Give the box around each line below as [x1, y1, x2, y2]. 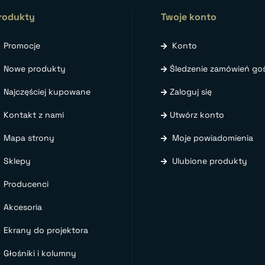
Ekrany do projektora [4, 224, 88, 235]
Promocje [4, 40, 40, 51]
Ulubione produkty [172, 155, 247, 166]
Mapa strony [4, 132, 54, 143]
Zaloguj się [170, 86, 212, 97]
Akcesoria [4, 201, 42, 212]
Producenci [4, 178, 49, 189]
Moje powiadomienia [172, 132, 253, 143]
